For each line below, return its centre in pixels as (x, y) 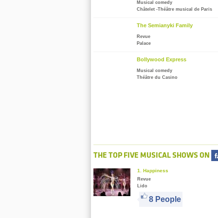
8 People (165, 199)
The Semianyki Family (165, 25)
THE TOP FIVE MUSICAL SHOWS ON (152, 155)
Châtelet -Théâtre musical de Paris (174, 9)
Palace (144, 43)
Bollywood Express (162, 59)
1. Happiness (153, 171)
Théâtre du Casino (157, 77)
